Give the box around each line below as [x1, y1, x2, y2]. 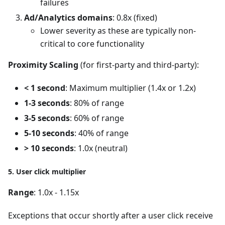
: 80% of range [70, 97, 124, 108]
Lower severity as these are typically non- [40, 25, 196, 36]
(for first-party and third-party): [78, 59, 199, 70]
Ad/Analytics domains [24, 12, 113, 23]
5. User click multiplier [8, 166, 86, 176]
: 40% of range [74, 127, 129, 139]
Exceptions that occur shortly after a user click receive [8, 209, 213, 221]
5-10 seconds [24, 127, 74, 139]
